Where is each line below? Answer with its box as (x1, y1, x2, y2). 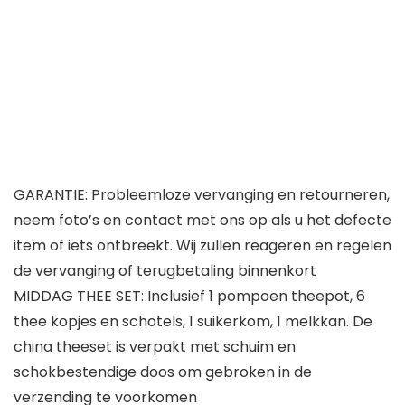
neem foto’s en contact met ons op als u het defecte (14, 210, 391, 231)
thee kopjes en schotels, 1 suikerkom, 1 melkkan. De (14, 311, 372, 333)
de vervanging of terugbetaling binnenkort (14, 260, 316, 282)
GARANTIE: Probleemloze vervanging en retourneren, (14, 184, 390, 206)
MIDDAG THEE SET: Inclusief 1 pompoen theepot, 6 (14, 286, 365, 307)
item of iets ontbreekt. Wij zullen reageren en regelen (14, 235, 391, 257)
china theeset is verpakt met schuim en (14, 336, 296, 358)
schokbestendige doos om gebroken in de (14, 362, 312, 383)
